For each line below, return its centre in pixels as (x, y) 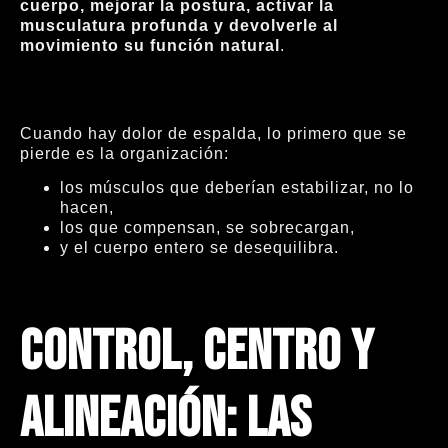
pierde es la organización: (124, 153)
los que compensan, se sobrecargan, (207, 228)
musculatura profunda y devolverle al (179, 26)
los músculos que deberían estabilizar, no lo (237, 188)
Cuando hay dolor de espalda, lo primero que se (213, 133)
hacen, (87, 208)
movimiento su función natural (150, 46)
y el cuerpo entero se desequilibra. (199, 248)
